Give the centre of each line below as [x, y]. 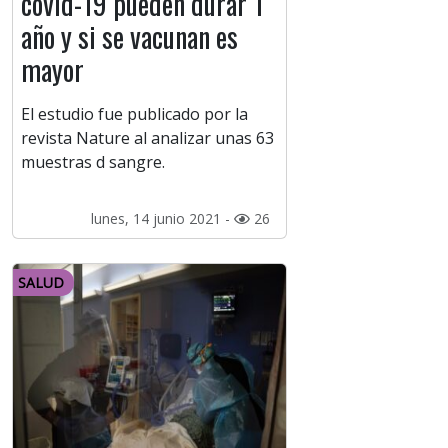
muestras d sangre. [93, 162]
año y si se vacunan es [129, 37]
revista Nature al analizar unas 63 [147, 138]
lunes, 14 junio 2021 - [162, 219]
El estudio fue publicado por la [134, 114]
